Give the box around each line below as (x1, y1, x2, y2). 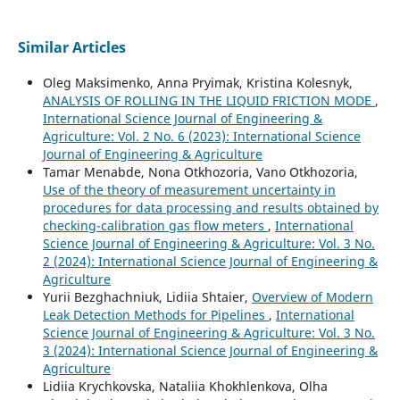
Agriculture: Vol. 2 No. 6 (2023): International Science (42, 127, 361, 145)
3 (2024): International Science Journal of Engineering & (42, 341, 378, 359)
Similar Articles (17, 37, 126, 57)
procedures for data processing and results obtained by (42, 198, 379, 216)
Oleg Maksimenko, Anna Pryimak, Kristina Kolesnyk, (42, 73, 353, 91)
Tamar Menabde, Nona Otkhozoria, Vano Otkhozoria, (42, 162, 358, 180)
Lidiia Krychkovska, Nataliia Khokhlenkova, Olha (42, 377, 328, 395)
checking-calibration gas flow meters (42, 216, 268, 234)
